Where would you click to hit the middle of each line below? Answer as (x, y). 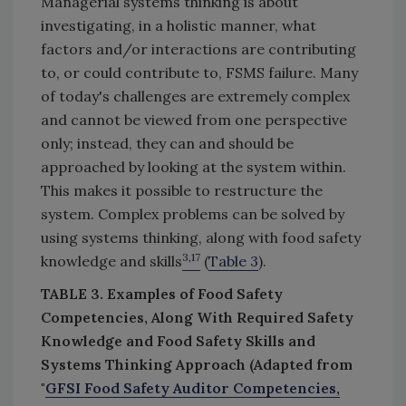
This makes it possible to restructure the (182, 190)
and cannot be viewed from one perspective (194, 120)
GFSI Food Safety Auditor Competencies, (193, 388)
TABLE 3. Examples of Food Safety (162, 294)
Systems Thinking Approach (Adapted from (197, 364)
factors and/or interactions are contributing (198, 49)
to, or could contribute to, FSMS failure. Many (199, 72)
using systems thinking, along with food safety (201, 237)
